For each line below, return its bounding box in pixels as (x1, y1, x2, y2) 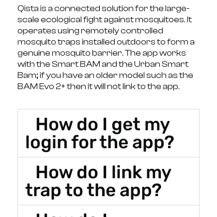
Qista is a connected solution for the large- (17, 3, 190, 14)
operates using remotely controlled (17, 25, 163, 36)
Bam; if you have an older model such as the (17, 70, 193, 80)
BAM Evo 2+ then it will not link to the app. (17, 81, 180, 92)
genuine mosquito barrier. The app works (17, 47, 186, 58)
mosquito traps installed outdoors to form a (17, 36, 195, 47)
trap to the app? (25, 179, 162, 201)
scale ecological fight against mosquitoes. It (17, 14, 192, 25)
